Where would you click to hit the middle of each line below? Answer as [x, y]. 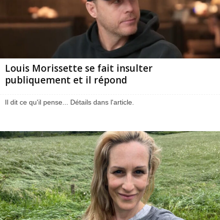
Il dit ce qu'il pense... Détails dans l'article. [69, 102]
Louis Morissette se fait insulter [79, 68]
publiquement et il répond [66, 80]
